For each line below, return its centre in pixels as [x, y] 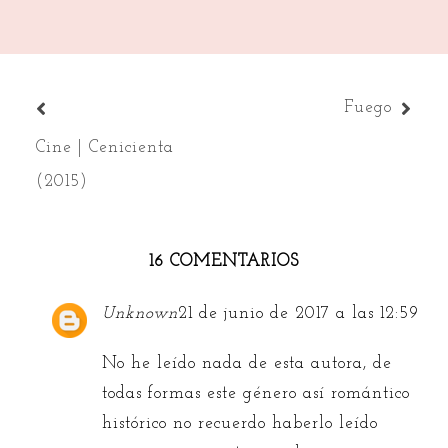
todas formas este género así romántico [256, 393]
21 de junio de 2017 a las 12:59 [299, 314]
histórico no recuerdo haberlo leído [240, 423]
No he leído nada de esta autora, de [247, 363]
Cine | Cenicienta [104, 148]
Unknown [140, 314]
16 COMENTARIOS [224, 261]
